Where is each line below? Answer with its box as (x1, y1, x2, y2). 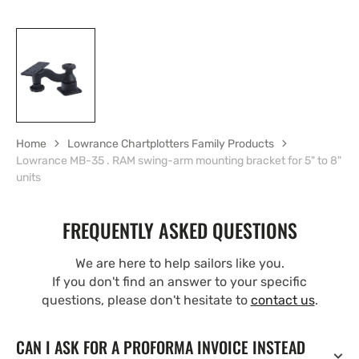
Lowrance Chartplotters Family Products (67, 136, 274, 151)
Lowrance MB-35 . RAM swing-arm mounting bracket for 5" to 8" (16, 153, 341, 167)
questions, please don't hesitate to (41, 292, 251, 308)
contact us (250, 292, 315, 308)
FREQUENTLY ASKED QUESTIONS (62, 215, 297, 244)
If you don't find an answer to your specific (52, 273, 307, 289)
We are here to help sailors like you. (75, 255, 284, 271)
